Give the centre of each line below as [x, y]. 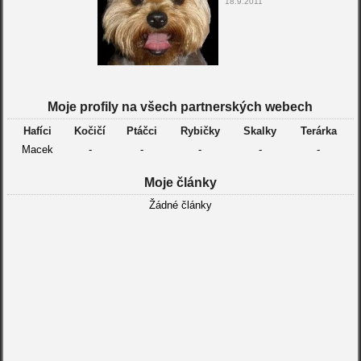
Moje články [180, 183]
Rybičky [200, 131]
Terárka [318, 131]
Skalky [260, 131]
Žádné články [180, 205]
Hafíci [38, 131]
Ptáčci [142, 131]
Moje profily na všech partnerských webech [180, 107]
